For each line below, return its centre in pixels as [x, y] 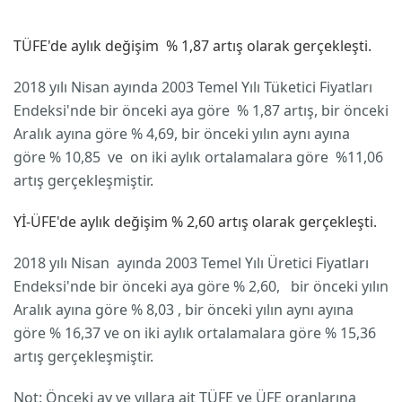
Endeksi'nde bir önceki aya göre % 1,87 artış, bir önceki [201, 110]
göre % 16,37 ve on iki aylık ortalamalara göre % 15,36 [195, 333]
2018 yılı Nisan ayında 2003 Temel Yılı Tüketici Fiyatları [193, 87]
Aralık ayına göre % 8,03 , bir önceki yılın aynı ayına [184, 310]
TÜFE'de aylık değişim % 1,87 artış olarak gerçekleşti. [192, 46]
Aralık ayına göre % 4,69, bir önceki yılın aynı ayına [182, 134]
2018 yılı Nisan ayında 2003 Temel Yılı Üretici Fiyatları [191, 263]
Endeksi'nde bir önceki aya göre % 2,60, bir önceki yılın [201, 286]
